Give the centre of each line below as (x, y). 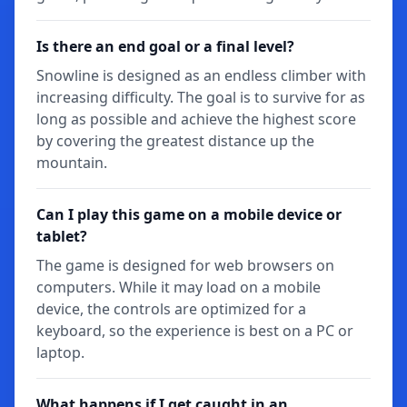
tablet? (62, 236)
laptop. (60, 352)
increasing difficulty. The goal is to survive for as (201, 97)
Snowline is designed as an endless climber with (201, 75)
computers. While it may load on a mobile (179, 287)
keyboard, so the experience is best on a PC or (195, 331)
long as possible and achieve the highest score (196, 119)
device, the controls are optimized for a (171, 309)
